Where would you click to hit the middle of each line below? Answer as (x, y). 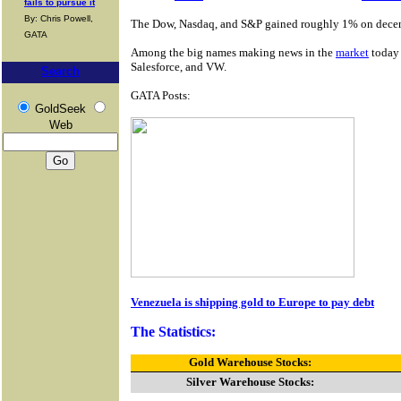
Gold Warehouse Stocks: (250, 362)
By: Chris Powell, (59, 18)
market (352, 52)
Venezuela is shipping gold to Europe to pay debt (252, 302)
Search (60, 71)
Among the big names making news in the (233, 52)
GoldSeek (60, 109)
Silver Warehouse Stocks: (250, 382)
